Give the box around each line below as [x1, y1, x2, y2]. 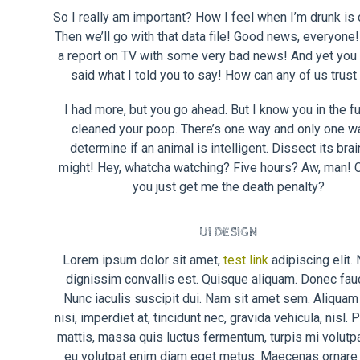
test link [223, 252, 268, 268]
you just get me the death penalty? [132, 179, 325, 195]
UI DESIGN [199, 225, 257, 241]
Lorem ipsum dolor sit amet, [62, 252, 223, 268]
